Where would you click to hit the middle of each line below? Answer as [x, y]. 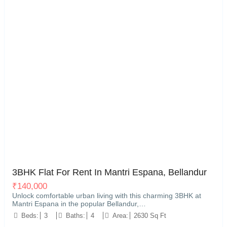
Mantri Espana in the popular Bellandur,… [79, 204]
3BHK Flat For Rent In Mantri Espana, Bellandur [109, 172]
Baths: [75, 216]
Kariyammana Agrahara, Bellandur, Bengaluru [77, 152]
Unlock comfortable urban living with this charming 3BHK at [107, 196]
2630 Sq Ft [150, 216]
